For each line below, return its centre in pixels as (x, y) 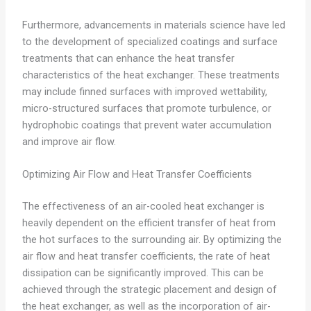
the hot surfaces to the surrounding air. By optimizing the (152, 239)
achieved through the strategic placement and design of (149, 289)
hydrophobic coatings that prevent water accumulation (146, 125)
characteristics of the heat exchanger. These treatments (151, 75)
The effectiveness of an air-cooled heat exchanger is (143, 206)
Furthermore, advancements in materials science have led (153, 25)
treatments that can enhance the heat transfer (128, 58)
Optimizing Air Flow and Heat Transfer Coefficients (137, 175)
